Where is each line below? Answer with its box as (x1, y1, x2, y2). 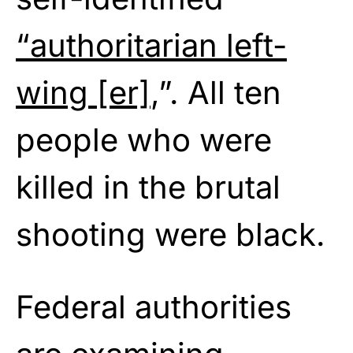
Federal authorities (16, 287, 292, 326)
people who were (16, 120, 272, 159)
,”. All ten (150, 72, 281, 112)
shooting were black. (16, 214, 325, 254)
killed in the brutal (16, 167, 281, 206)
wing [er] (16, 72, 150, 112)
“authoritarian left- (16, 25, 287, 65)
